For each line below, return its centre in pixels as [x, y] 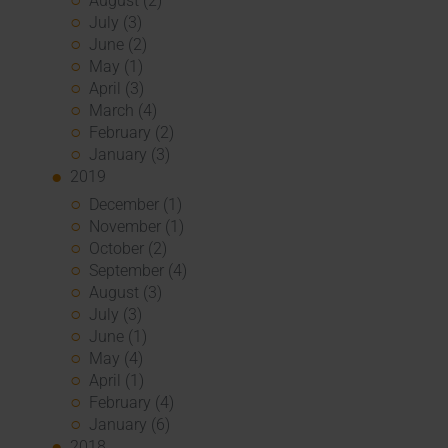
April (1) [117, 381]
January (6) [130, 425]
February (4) [132, 403]
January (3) [130, 155]
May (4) [116, 359]
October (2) [128, 249]
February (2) [132, 133]
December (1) [136, 205]
